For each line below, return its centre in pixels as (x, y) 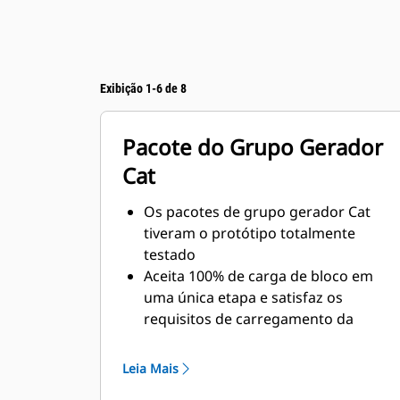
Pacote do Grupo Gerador (253, 147)
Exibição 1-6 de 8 (143, 88)
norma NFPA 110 (200, 340)
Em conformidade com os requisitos (267, 362)
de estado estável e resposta (240, 383)
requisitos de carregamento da (249, 319)
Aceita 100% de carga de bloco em (258, 276)
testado (170, 254)
